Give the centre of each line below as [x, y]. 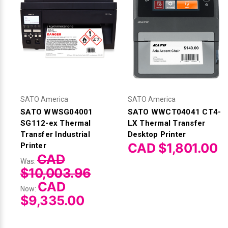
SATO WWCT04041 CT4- [174, 112]
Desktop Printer [157, 134]
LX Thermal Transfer [166, 123]
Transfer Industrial [55, 134]
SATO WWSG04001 [57, 112]
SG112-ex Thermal [55, 123]
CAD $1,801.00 [173, 148]
